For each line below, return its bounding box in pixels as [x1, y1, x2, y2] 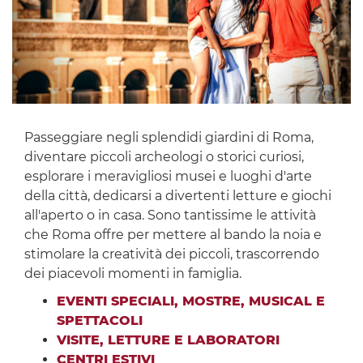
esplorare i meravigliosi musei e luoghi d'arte [23, 169, 312, 185]
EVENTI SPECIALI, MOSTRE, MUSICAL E [56, 293, 325, 310]
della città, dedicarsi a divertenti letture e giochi [23, 188, 331, 204]
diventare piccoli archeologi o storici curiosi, [23, 149, 304, 165]
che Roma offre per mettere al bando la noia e [23, 227, 322, 243]
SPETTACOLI [56, 313, 143, 329]
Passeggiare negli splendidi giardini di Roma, [23, 130, 314, 146]
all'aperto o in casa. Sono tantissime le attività [23, 207, 316, 224]
